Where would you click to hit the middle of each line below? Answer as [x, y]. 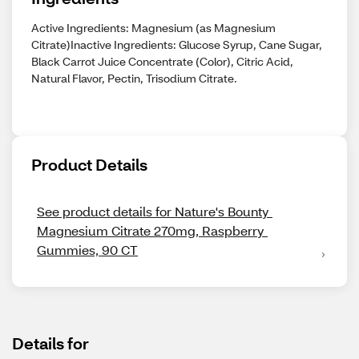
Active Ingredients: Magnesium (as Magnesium [153, 28]
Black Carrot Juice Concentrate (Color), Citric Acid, [162, 61]
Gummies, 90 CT [87, 250]
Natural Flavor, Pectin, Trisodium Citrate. [134, 78]
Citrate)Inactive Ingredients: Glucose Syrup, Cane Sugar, [177, 44]
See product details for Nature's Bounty [153, 211]
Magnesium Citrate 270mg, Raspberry [151, 230]
